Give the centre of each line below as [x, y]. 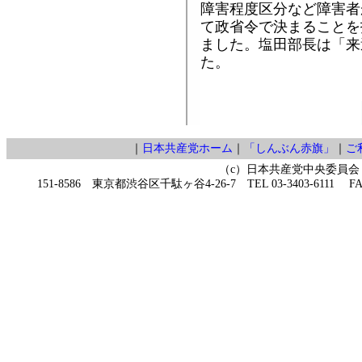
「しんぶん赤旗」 [289, 148]
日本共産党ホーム [187, 148]
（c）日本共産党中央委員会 [289, 169]
